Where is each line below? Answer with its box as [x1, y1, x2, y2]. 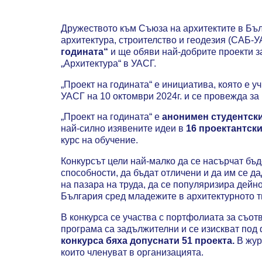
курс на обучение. [61, 135, 138, 146]
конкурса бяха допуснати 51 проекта [61, 235, 232, 246]
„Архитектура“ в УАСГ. [61, 58, 156, 69]
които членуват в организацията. [61, 247, 204, 257]
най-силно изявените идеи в [61, 123, 186, 134]
